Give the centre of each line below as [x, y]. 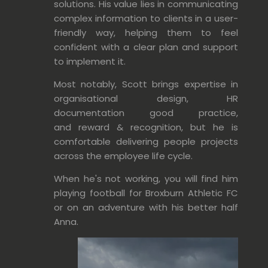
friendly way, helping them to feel [146, 32]
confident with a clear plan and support [146, 47]
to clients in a [181, 18]
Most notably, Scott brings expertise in [146, 84]
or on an [76, 207]
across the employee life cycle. [123, 156]
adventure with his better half [168, 207]
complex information [100, 18]
